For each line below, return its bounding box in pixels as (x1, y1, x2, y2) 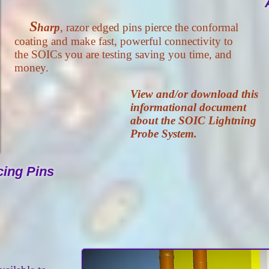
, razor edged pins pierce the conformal (60, 21, 238, 34)
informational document (130, 101, 246, 113)
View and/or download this (130, 88, 258, 100)
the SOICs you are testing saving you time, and (14, 48, 232, 61)
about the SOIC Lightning (130, 114, 256, 127)
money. (14, 61, 49, 74)
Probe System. (130, 127, 197, 140)
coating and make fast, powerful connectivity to (14, 35, 233, 47)
